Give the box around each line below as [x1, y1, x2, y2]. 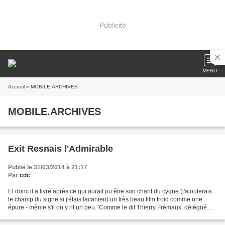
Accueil [8, 84, 25, 89]
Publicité [99, 21, 126, 29]
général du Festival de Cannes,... [8, 212, 98, 219]
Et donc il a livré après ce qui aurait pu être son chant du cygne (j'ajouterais [8, 188, 212, 195]
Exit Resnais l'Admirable [8, 144, 113, 154]
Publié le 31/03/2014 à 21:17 [8, 164, 87, 171]
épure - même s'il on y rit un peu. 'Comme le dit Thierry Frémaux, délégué [8, 204, 207, 211]
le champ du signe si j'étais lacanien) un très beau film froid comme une [8, 196, 202, 203]
